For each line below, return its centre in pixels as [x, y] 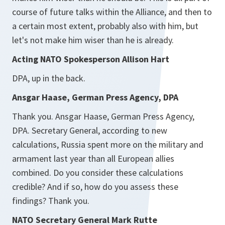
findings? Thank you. [51, 201]
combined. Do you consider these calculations [98, 173]
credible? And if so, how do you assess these [95, 187]
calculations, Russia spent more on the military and [108, 144]
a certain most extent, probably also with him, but [105, 26]
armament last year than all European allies [93, 158]
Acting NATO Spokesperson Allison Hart [91, 59]
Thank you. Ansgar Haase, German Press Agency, [103, 116]
